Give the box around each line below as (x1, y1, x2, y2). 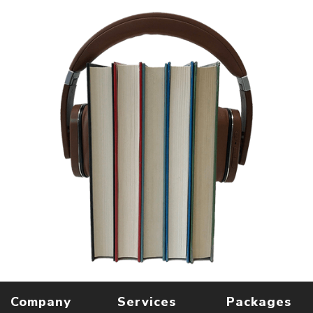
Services (117, 293, 177, 311)
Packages (226, 293, 291, 311)
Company (10, 293, 71, 311)
